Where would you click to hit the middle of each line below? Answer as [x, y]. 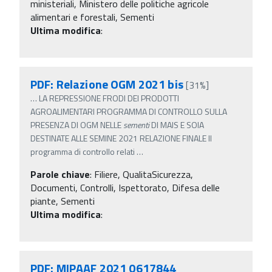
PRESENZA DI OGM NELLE [77, 124]
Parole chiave [60, 174]
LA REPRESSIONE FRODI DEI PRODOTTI [109, 98]
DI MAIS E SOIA [177, 124]
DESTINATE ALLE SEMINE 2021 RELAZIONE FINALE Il [121, 138]
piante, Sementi [63, 201]
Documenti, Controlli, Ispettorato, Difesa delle [125, 187]
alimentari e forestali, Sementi [92, 17]
